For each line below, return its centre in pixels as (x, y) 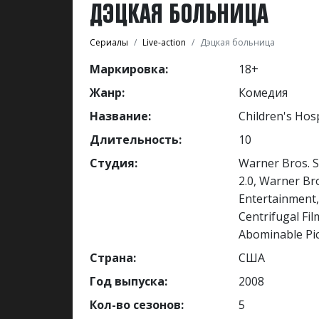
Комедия (263, 92)
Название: (120, 116)
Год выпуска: (129, 281)
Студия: (114, 163)
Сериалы (109, 42)
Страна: (113, 257)
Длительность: (136, 139)
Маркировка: (129, 69)
